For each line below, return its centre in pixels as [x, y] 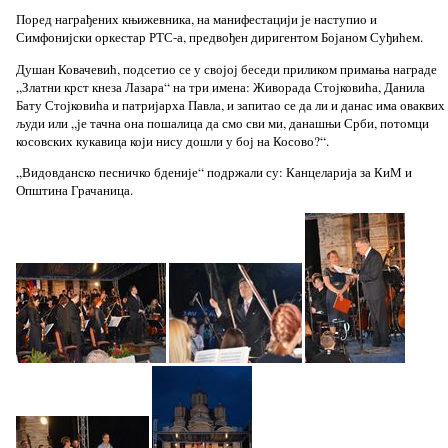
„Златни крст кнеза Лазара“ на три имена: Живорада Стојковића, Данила [220, 86]
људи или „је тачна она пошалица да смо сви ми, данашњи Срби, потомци [222, 122]
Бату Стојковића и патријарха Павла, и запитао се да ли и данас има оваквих [230, 104]
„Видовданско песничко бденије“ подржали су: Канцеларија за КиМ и [213, 172]
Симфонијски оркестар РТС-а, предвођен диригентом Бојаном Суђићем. [219, 37]
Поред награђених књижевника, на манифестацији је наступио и [196, 19]
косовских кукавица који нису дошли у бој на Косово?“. [172, 140]
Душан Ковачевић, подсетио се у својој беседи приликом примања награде [226, 68]
